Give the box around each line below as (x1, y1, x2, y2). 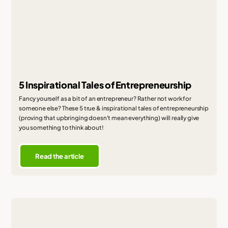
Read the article (35, 151, 84, 160)
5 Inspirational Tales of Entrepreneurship (18, 79, 192, 91)
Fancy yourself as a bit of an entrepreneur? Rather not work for (18, 95, 191, 103)
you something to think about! (18, 124, 104, 132)
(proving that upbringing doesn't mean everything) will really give (18, 114, 199, 122)
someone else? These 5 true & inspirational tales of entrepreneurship (18, 104, 209, 112)
